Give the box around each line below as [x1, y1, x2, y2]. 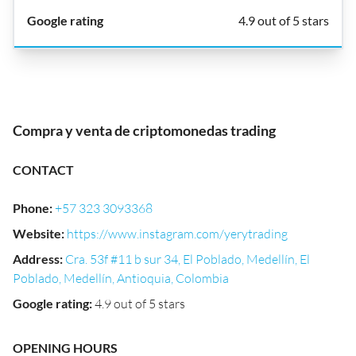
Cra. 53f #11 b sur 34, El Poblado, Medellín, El [65, 251, 310, 267]
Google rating [13, 296, 89, 311]
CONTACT [13, 162, 74, 177]
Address [13, 251, 60, 266]
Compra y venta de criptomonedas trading [13, 122, 276, 139]
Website [13, 226, 61, 241]
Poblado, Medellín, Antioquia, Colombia [13, 270, 229, 286]
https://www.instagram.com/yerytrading [67, 226, 288, 242]
